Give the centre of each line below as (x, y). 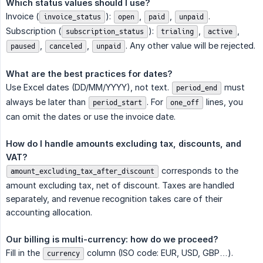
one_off (185, 102)
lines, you (223, 102)
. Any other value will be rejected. (190, 45)
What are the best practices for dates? (89, 73)
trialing (177, 31)
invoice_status (72, 17)
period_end (197, 88)
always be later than (47, 102)
